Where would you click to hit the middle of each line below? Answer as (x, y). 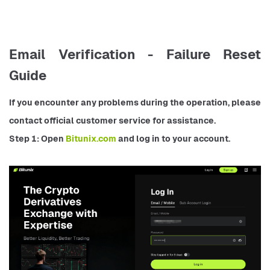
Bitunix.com (92, 139)
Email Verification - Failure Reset (135, 55)
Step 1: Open (37, 139)
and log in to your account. (174, 139)
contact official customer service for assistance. (112, 121)
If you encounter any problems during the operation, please (135, 103)
